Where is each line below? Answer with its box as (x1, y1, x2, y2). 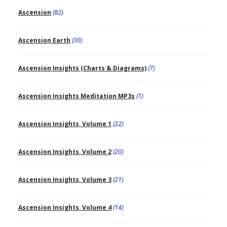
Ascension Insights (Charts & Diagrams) (18, 63, 146, 72)
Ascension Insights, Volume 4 (18, 203, 111, 212)
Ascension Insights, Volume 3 (18, 175, 111, 184)
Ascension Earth (18, 35, 70, 45)
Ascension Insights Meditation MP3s (18, 91, 135, 100)
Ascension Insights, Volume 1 (18, 119, 111, 128)
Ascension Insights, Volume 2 (18, 147, 111, 156)
